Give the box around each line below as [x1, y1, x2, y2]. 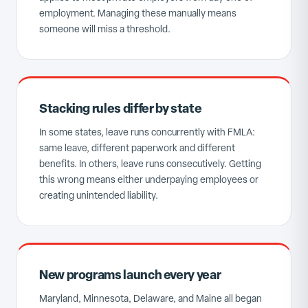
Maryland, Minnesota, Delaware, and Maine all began [39, 292, 262, 305]
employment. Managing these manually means [39, 7, 236, 19]
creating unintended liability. [39, 189, 158, 201]
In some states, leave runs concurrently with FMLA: [39, 126, 255, 138]
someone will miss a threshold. [39, 23, 170, 35]
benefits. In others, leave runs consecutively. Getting [39, 157, 261, 170]
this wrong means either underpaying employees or [39, 173, 258, 186]
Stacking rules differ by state [39, 100, 202, 117]
